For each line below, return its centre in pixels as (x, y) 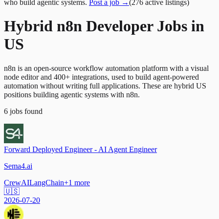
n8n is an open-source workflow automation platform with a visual (106, 68)
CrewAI (17, 182)
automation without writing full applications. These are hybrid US (105, 86)
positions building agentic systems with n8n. (72, 94)
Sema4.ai (18, 166)
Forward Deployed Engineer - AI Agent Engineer (80, 149)
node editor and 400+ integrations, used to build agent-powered (101, 77)
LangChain (47, 182)
